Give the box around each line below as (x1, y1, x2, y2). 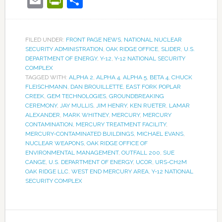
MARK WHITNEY (62, 111, 109, 119)
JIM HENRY (96, 102, 127, 110)
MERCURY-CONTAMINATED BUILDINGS (25, 130, 134, 138)
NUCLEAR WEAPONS (25, 140, 84, 147)
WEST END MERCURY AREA (71, 168, 149, 175)
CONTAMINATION (25, 121, 73, 128)
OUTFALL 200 (121, 149, 160, 157)
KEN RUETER (129, 102, 166, 110)
